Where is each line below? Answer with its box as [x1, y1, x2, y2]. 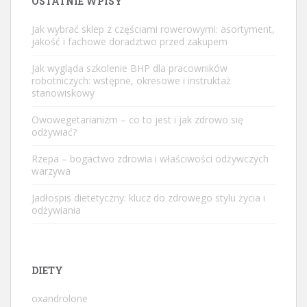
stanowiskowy [32, 86, 95, 99]
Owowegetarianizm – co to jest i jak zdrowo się [32, 112, 243, 126]
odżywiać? [32, 125, 77, 138]
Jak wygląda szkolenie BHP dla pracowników [32, 61, 228, 75]
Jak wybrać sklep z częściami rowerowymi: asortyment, [32, 22, 275, 36]
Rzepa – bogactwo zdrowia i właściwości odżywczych [32, 151, 269, 165]
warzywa [32, 164, 71, 177]
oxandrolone [32, 291, 88, 305]
